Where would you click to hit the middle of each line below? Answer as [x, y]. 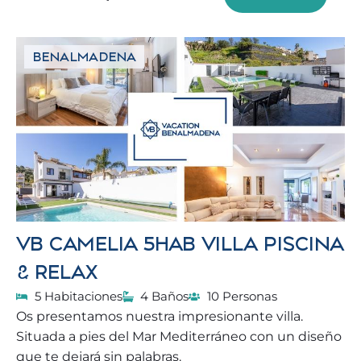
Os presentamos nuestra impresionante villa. [160, 316]
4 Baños [164, 296]
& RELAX [57, 272]
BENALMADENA [84, 57]
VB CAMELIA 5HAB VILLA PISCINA [180, 244]
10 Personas [242, 296]
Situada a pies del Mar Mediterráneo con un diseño [179, 336]
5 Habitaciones [78, 296]
